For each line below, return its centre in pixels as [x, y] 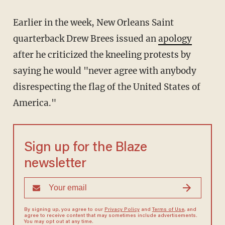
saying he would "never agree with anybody [104, 71]
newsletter [55, 164]
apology [175, 39]
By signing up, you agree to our [64, 210]
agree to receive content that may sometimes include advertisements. [110, 216]
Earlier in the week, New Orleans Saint [16, 23]
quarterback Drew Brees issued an [85, 39]
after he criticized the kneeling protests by [102, 55]
